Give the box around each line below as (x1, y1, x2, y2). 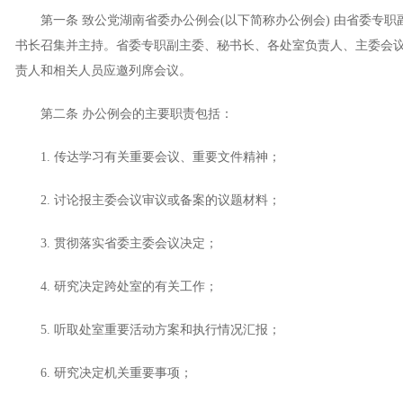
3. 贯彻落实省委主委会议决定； (15, 237, 218, 250)
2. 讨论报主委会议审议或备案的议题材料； (15, 193, 281, 207)
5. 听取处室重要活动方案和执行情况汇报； (15, 323, 281, 336)
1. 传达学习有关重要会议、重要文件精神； (15, 150, 281, 164)
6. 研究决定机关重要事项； (15, 366, 193, 380)
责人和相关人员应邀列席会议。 (15, 64, 192, 77)
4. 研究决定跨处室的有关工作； (15, 280, 218, 293)
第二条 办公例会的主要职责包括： (15, 107, 233, 121)
